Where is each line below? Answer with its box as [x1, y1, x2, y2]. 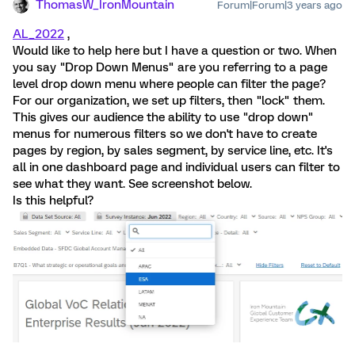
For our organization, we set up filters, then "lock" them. [13, 94, 325, 108]
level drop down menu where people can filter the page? [13, 77, 326, 91]
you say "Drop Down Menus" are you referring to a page [13, 60, 327, 74]
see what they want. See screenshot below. [13, 177, 252, 191]
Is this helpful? [13, 193, 94, 208]
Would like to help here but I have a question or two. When [13, 44, 337, 58]
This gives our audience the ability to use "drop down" [13, 110, 314, 124]
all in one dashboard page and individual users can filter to [13, 160, 340, 174]
